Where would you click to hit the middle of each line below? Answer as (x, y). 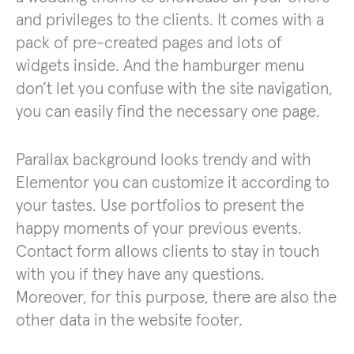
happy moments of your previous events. (159, 228)
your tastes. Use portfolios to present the (160, 205)
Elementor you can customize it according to (173, 183)
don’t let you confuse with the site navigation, (174, 88)
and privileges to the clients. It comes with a (170, 20)
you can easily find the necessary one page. (168, 111)
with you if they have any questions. (140, 274)
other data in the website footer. (129, 320)
